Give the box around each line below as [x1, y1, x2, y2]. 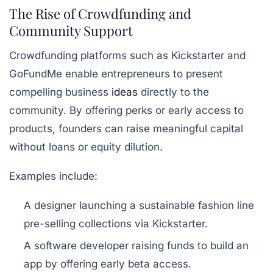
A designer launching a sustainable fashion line [24, 199, 254, 211]
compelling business [9, 85, 112, 98]
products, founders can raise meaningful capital [9, 122, 243, 135]
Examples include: [9, 169, 97, 182]
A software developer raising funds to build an [24, 239, 249, 252]
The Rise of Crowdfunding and [9, 4, 191, 23]
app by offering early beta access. [24, 257, 191, 270]
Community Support [9, 21, 133, 40]
